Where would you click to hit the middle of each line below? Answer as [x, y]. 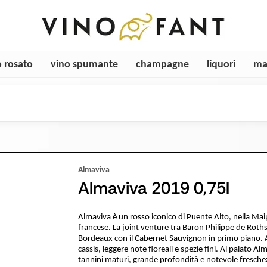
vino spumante [84, 64]
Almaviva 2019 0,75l [153, 188]
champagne [162, 64]
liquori [221, 64]
